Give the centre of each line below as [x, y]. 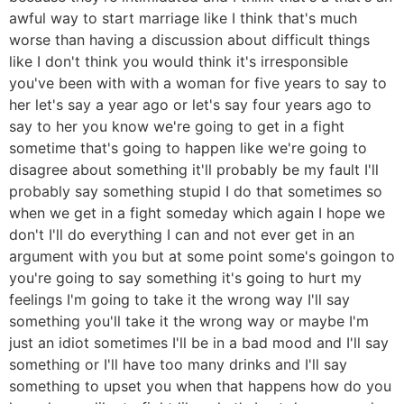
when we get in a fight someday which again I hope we [197, 213]
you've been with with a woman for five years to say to [198, 83]
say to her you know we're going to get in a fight [177, 127]
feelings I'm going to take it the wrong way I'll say [179, 300]
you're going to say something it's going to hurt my [185, 278]
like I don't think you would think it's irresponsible [179, 62]
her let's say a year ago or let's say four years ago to [190, 105]
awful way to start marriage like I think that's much [183, 18]
